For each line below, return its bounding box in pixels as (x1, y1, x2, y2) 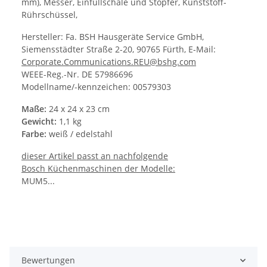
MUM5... (21, 175, 55, 187)
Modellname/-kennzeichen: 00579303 (21, 81, 171, 93)
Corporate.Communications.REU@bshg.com (21, 56, 196, 68)
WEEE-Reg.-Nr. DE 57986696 (21, 69, 133, 80)
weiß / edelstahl (46, 128, 113, 140)
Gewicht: (21, 116, 57, 128)
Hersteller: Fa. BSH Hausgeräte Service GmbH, (21, 31, 204, 43)
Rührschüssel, (21, 9, 77, 21)
